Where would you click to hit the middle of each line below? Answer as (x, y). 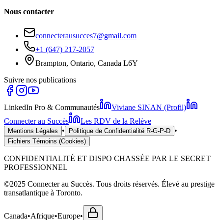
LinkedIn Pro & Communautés (52, 107)
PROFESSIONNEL (36, 167)
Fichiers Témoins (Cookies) (47, 141)
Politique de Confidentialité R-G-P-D (120, 131)
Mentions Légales (33, 131)
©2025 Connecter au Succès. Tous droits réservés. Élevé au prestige (109, 184)
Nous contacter (29, 11)
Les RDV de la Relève (116, 121)
